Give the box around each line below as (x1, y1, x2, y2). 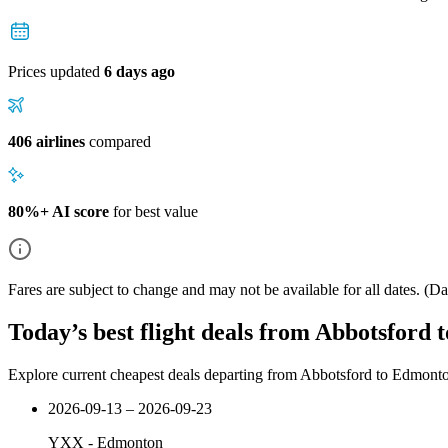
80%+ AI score (8, 202, 109, 220)
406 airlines (8, 132, 85, 150)
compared (85, 132, 151, 150)
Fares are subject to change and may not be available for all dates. (8, 280, 420, 298)
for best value (109, 202, 198, 220)
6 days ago (104, 62, 175, 80)
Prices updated (8, 62, 104, 80)
